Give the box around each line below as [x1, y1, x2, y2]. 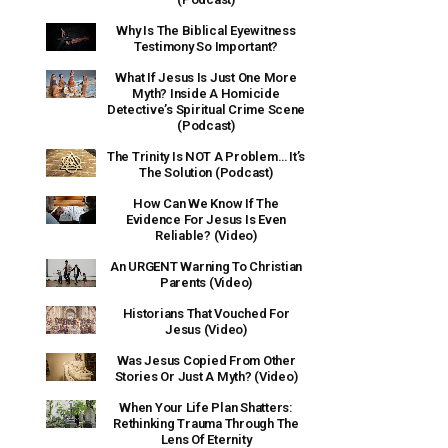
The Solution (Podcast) [139, 164, 273, 180]
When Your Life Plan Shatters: [119, 399, 293, 415]
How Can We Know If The [133, 195, 279, 211]
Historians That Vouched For [122, 305, 290, 321]
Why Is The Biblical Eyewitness [116, 22, 296, 38]
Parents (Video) [159, 274, 253, 290]
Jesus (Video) [165, 321, 247, 337]
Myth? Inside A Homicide [132, 85, 280, 101]
